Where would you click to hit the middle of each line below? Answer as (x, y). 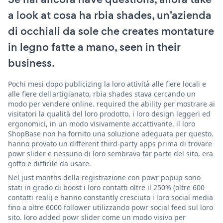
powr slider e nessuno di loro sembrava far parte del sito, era (111, 153)
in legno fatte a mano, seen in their (94, 47)
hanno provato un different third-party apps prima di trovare (110, 143)
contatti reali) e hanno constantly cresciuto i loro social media (111, 197)
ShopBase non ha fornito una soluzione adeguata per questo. (111, 133)
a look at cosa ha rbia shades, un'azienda (110, 15)
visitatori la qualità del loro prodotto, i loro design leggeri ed (109, 113)
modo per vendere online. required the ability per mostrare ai (111, 104)
